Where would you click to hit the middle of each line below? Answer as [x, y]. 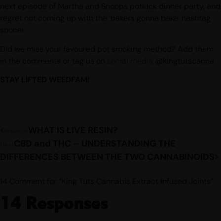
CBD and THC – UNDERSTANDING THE [95, 143]
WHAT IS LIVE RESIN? [73, 130]
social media [130, 61]
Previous [16, 131]
